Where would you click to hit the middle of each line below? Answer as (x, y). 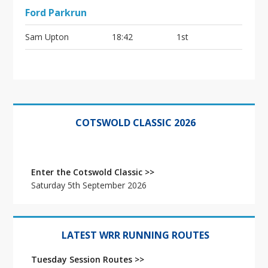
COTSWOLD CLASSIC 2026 (135, 123)
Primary (34, 109)
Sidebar (33, 121)
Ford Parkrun (56, 13)
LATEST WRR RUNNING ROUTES (135, 235)
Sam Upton (47, 37)
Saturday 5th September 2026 (89, 185)
